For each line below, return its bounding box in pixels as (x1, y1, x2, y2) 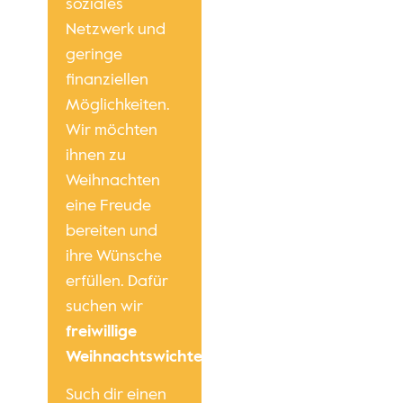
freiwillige (65, 323, 137, 340)
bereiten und (65, 222, 157, 239)
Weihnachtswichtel (65, 348, 206, 365)
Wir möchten (65, 121, 157, 139)
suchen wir (65, 298, 143, 315)
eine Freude (65, 197, 151, 214)
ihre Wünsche (65, 247, 162, 264)
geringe (65, 46, 122, 63)
